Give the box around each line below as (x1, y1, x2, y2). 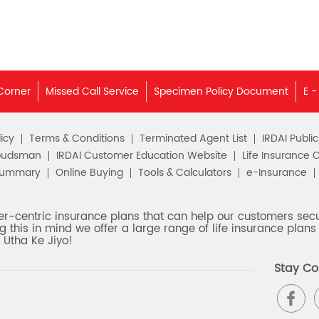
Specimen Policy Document (154, 83, 288, 100)
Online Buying (55, 164, 123, 181)
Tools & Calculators (137, 164, 231, 181)
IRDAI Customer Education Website (56, 147, 227, 164)
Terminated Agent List (139, 130, 247, 147)
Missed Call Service (46, 83, 139, 100)
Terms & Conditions (28, 130, 125, 147)
